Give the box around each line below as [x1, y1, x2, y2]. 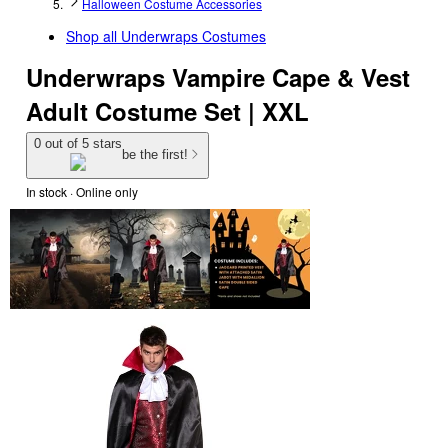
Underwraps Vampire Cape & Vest [26, 60, 410, 94]
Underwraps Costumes [121, 26, 266, 46]
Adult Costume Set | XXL [26, 94, 309, 128]
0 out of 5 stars [34, 136, 122, 151]
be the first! [122, 147, 188, 163]
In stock [26, 182, 67, 200]
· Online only [67, 182, 138, 200]
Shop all [66, 26, 121, 46]
